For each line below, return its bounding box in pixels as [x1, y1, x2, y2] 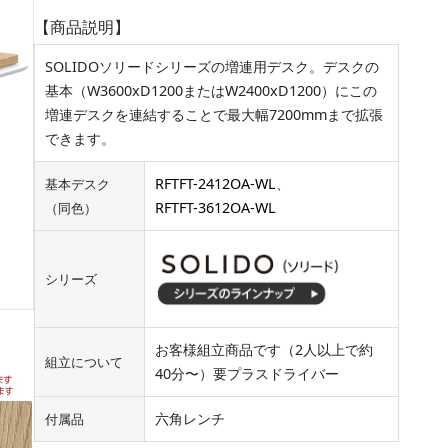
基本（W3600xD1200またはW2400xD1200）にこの [45, 81, 377, 101]
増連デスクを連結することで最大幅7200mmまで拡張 [45, 105, 383, 125]
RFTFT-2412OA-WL [155, 174, 276, 194]
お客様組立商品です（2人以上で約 [155, 340, 373, 360]
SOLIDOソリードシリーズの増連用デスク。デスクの [45, 57, 379, 77]
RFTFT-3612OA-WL [155, 198, 276, 218]
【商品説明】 [34, 16, 130, 39]
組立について [45, 353, 123, 372]
